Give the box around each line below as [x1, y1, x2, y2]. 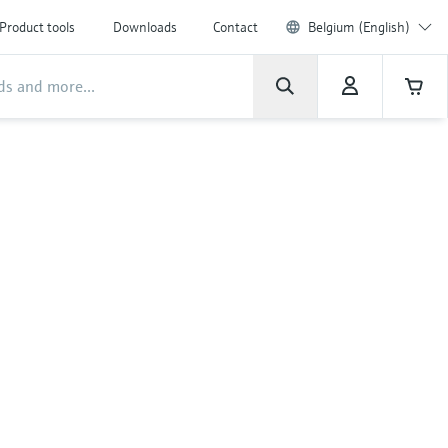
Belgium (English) [308, 18, 410, 36]
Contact [213, 18, 258, 36]
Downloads [113, 18, 177, 36]
